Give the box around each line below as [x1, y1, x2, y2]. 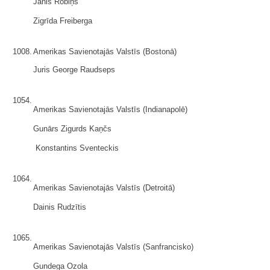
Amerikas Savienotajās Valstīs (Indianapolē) [33, 105, 187, 114]
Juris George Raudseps [33, 65, 115, 74]
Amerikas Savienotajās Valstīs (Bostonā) [33, 47, 177, 56]
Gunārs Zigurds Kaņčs [33, 124, 111, 133]
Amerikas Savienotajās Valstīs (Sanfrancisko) [33, 242, 193, 251]
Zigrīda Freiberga [33, 16, 92, 25]
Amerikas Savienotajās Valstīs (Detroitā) [33, 183, 175, 192]
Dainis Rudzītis [33, 202, 86, 212]
